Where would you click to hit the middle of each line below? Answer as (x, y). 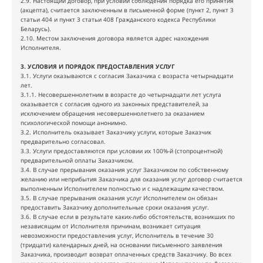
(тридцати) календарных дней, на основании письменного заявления (122, 245)
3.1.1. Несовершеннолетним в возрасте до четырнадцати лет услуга (121, 95)
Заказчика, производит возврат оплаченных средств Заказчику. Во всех (126, 254)
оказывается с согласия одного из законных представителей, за (114, 104)
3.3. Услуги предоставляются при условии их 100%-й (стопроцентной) (122, 151)
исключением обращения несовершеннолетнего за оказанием (112, 113)
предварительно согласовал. (63, 141)
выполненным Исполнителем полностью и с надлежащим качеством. (122, 188)
